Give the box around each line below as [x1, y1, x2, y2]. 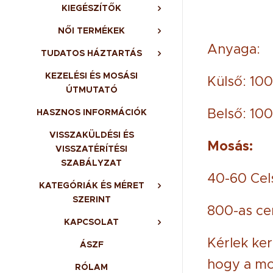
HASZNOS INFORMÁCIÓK [36, 107, 147, 118]
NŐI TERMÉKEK [58, 25, 125, 36]
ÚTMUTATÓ [65, 84, 118, 95]
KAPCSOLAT [64, 216, 119, 227]
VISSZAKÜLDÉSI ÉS [49, 129, 134, 140]
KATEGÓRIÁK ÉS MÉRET [38, 180, 144, 191]
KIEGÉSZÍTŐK [62, 2, 121, 13]
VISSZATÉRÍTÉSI [55, 143, 127, 154]
